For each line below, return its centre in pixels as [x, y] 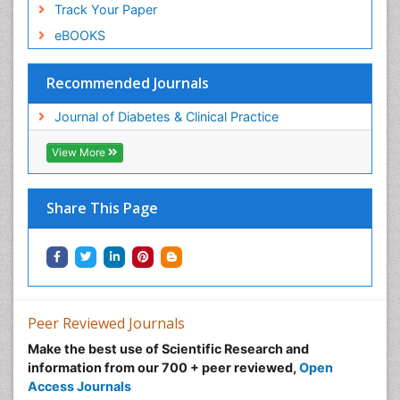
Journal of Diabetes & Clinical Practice [166, 117]
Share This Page [102, 208]
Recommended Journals [128, 83]
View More [80, 152]
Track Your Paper [105, 10]
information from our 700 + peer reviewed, [163, 367]
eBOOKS [79, 36]
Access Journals [79, 386]
